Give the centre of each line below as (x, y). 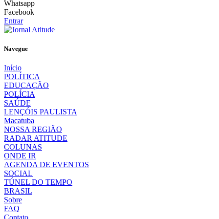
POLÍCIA (20, 94)
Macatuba (19, 121)
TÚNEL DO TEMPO (38, 182)
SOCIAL (18, 174)
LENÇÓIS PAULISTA (41, 112)
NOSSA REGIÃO (33, 130)
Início (13, 68)
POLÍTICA (22, 77)
